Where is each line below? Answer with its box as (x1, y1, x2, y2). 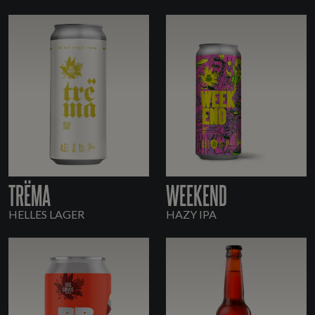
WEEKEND (166, 179, 227, 210)
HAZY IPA (166, 207, 217, 221)
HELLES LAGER (8, 207, 84, 221)
